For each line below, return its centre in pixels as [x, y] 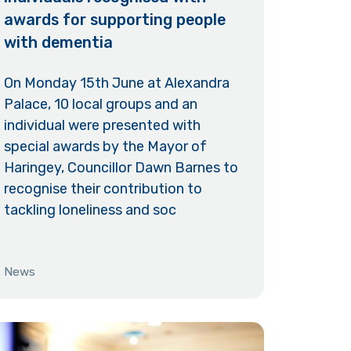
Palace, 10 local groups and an [100, 104]
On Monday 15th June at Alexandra [116, 83]
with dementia [58, 42]
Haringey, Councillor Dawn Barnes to [121, 167]
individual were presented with [102, 125]
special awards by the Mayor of [105, 146]
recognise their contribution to [103, 188]
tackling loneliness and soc [90, 210]
